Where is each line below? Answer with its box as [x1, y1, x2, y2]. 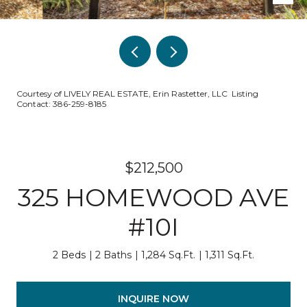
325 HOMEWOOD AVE [18, 182, 289, 212]
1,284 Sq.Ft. [141, 249, 195, 261]
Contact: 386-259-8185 [16, 99, 108, 109]
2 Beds [53, 249, 86, 261]
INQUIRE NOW [118, 292, 189, 305]
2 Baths [95, 249, 132, 261]
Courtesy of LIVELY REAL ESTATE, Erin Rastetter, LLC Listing [16, 88, 258, 99]
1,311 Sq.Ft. [205, 249, 254, 261]
